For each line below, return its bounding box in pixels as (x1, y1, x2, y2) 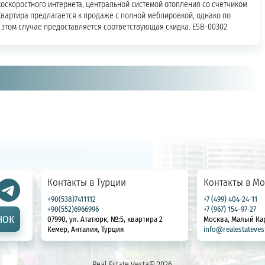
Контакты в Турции (47, 174, 127, 189)
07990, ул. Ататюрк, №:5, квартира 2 (47, 214, 163, 225)
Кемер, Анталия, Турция (47, 224, 124, 235)
